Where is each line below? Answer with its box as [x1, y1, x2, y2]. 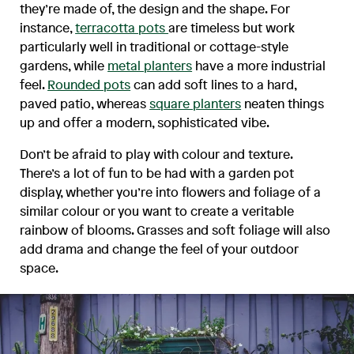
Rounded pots [47, 75, 131, 93]
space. [20, 258, 59, 277]
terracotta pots [75, 18, 169, 36]
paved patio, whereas [20, 94, 150, 112]
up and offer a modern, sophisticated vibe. [20, 113, 270, 131]
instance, [20, 18, 76, 36]
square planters [149, 94, 242, 112]
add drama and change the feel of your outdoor [20, 239, 299, 258]
